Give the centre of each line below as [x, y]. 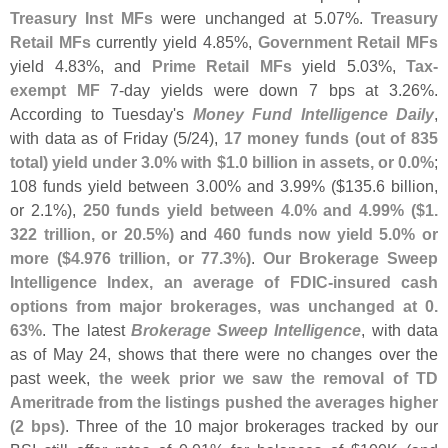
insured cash [385, 281]
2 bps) [40, 425]
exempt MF [55, 89]
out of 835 [399, 137]
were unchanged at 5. [240, 17]
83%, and [109, 65]
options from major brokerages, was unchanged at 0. [224, 305]
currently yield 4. [153, 41]
